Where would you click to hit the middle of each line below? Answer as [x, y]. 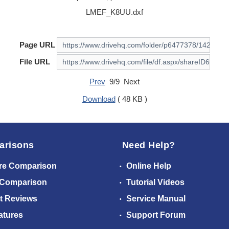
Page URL [37, 45]
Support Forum [155, 215]
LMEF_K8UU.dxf [114, 12]
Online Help [148, 166]
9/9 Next [122, 82]
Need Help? [149, 145]
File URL [35, 62]
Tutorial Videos [154, 182]
